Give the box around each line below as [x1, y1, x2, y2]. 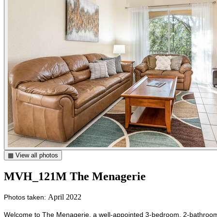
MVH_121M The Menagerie [4, 170, 146, 183]
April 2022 [48, 192, 81, 201]
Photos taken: [4, 193, 48, 201]
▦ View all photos [8, 152, 58, 159]
